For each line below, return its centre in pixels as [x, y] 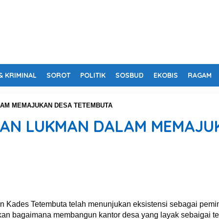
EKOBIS [166, 75]
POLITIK [93, 75]
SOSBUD [130, 75]
